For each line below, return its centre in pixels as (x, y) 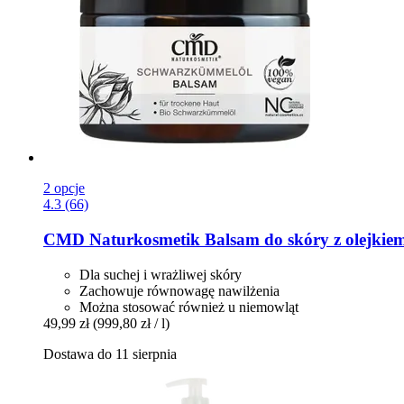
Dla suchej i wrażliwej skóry (161, 274)
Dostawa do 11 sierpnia (110, 353)
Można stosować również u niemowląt (189, 307)
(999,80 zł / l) (131, 323)
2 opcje (64, 188)
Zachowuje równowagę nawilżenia (179, 290)
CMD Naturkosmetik (122, 240)
